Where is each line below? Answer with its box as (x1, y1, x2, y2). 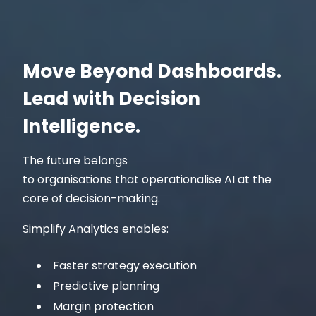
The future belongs (23, 152, 128, 169)
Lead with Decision (23, 85, 201, 111)
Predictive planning (53, 277, 160, 294)
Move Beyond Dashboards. (23, 57, 282, 84)
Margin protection (53, 298, 154, 315)
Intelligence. (23, 112, 141, 139)
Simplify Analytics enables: (23, 220, 169, 237)
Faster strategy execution (53, 257, 197, 274)
